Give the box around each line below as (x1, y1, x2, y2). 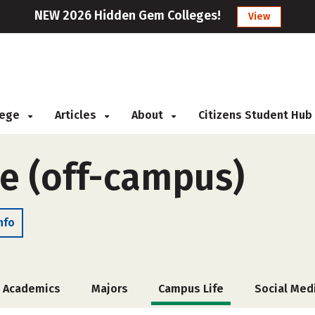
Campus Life (158, 282, 224, 295)
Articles (55, 108, 99, 122)
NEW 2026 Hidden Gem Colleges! (34, 8, 221, 23)
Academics (3, 282, 61, 295)
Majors (91, 282, 128, 295)
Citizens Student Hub (198, 108, 312, 122)
